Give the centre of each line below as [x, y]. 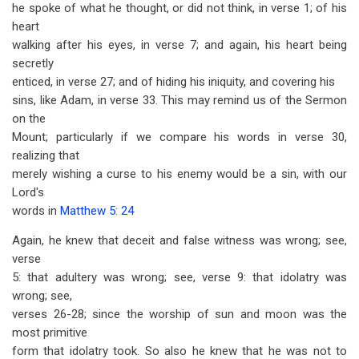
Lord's [28, 192]
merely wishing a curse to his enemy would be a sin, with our [179, 174]
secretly [33, 63]
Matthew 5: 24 [97, 211]
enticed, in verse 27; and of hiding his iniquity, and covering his [173, 82]
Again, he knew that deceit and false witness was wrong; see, [179, 240]
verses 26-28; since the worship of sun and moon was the [179, 314]
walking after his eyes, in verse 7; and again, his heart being [179, 45]
